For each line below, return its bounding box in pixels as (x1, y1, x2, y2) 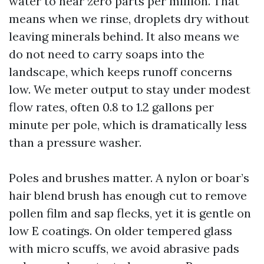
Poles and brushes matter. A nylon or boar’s (9, 170, 249, 185)
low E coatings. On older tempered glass (9, 223, 232, 238)
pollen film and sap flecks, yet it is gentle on (9, 206, 251, 220)
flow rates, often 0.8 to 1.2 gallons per (9, 100, 214, 114)
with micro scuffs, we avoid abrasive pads (9, 241, 239, 256)
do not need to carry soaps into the (9, 47, 204, 61)
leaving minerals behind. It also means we (9, 29, 239, 44)
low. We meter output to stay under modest (9, 82, 250, 97)
